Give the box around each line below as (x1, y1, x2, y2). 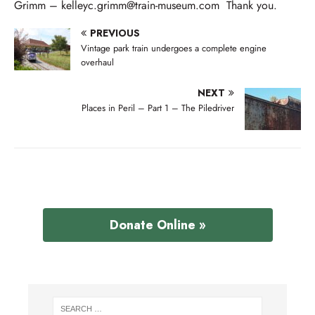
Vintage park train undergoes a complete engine (81, 41, 266, 55)
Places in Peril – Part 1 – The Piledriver (82, 101, 234, 115)
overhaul (81, 55, 114, 69)
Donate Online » (109, 215, 206, 234)
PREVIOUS (90, 25, 140, 40)
